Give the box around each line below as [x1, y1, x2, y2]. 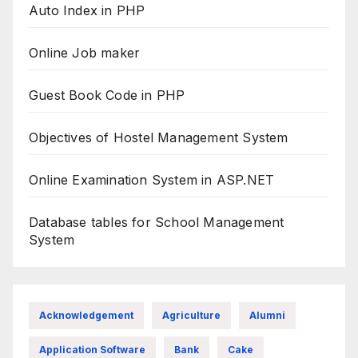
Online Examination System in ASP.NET [29, 171, 275, 188]
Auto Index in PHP [29, 2, 145, 18]
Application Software [39, 344, 145, 356]
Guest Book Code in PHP [29, 86, 185, 103]
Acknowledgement [39, 309, 133, 322]
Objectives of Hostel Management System [29, 129, 288, 145]
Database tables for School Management [29, 213, 284, 230]
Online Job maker [29, 44, 141, 61]
